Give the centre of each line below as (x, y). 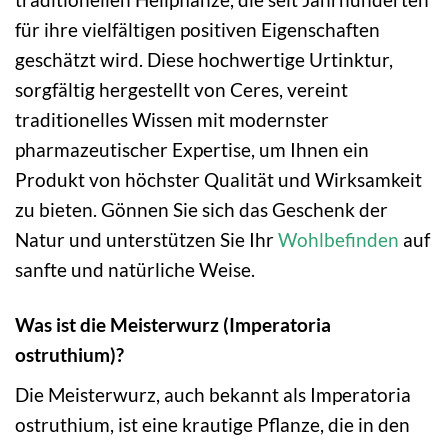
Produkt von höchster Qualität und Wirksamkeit (218, 180)
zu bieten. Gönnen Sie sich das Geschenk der (201, 210)
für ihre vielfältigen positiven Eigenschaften (197, 30)
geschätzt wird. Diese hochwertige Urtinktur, (204, 60)
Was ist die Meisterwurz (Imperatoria (173, 324)
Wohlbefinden (338, 240)
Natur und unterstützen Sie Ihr (146, 240)
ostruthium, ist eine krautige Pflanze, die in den (212, 424)
